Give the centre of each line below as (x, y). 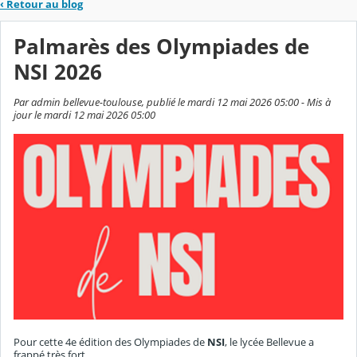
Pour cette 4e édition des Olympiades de (110, 342)
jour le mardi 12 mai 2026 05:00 (84, 114)
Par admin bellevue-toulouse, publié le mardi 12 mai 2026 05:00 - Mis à (172, 102)
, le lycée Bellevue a (269, 342)
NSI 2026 (58, 73)
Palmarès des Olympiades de (161, 47)
